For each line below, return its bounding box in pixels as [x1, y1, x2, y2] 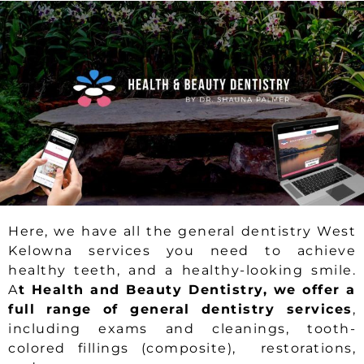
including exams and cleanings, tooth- [8, 320, 356, 336]
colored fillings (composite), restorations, [8, 340, 356, 356]
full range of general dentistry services [8, 301, 353, 317]
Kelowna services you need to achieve [8, 242, 356, 258]
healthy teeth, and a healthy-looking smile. [8, 262, 356, 278]
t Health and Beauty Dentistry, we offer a [18, 281, 356, 297]
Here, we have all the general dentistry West [8, 223, 356, 239]
